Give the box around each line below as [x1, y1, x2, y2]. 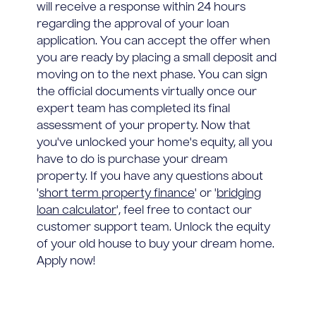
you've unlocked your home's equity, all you [37, 137, 272, 149]
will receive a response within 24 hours [37, 1, 245, 13]
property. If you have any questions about [37, 171, 263, 183]
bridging [217, 188, 261, 200]
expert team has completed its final [37, 103, 230, 115]
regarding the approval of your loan [37, 18, 229, 30]
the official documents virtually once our [37, 86, 257, 98]
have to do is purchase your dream [37, 154, 228, 166]
